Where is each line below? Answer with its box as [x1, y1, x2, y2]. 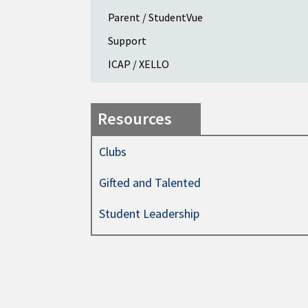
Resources [98, 108, 172, 129]
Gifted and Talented [99, 175, 201, 190]
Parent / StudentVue [108, 10, 203, 24]
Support [108, 34, 146, 47]
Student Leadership [99, 206, 199, 221]
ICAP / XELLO [108, 57, 169, 71]
